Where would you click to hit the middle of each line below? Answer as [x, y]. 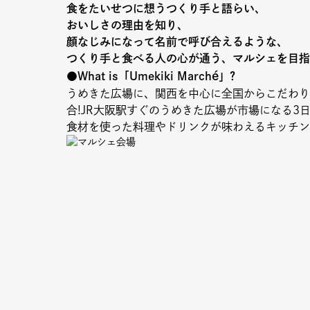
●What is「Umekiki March [139, 76]
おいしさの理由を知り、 [127, 25]
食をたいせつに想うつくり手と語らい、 [166, 8]
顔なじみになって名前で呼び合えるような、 [177, 42]
